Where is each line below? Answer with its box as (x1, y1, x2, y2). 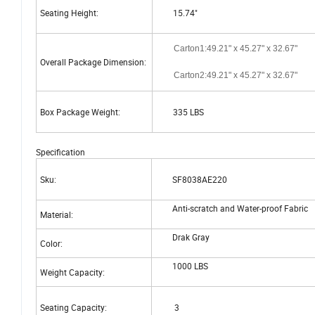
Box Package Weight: (40, 105, 120, 117)
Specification (36, 146, 85, 157)
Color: (40, 237, 63, 249)
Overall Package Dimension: (40, 56, 146, 67)
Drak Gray (155, 231, 210, 243)
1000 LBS (155, 259, 208, 271)
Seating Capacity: (40, 301, 107, 313)
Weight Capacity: (40, 266, 105, 278)
